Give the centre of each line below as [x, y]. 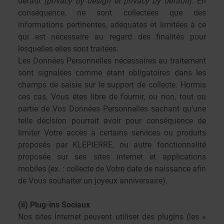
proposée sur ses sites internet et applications [112, 157]
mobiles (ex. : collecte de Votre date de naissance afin [112, 169]
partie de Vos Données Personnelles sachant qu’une [112, 109]
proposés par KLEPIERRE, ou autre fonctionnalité [112, 145]
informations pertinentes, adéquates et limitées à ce [112, 25]
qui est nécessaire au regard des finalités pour [112, 37]
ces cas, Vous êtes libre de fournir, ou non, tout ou [112, 97]
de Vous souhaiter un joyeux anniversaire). [93, 181]
